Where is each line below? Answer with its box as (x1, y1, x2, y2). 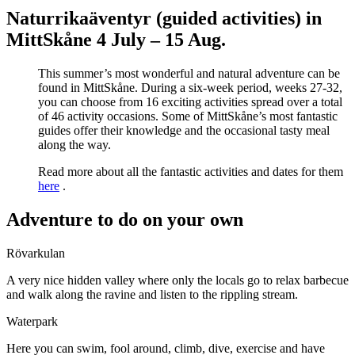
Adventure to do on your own (6, 208, 243, 230)
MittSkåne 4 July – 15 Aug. (6, 29, 226, 51)
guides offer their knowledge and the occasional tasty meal (38, 124, 330, 138)
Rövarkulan (6, 246, 65, 260)
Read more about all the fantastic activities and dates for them (38, 165, 343, 179)
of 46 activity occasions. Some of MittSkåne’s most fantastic (38, 109, 338, 124)
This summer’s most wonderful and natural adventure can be (38, 67, 340, 81)
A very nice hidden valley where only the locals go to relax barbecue (6, 273, 349, 287)
